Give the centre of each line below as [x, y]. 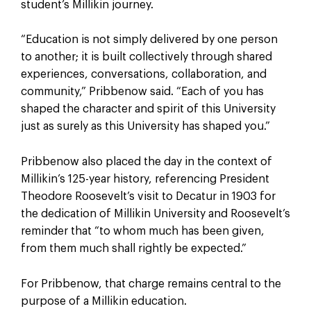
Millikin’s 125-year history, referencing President [145, 179]
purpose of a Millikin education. [103, 301]
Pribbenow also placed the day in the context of [146, 162]
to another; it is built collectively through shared [146, 57]
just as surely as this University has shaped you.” [145, 127]
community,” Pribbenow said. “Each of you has [142, 92]
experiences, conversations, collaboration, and [143, 75]
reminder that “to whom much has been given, [142, 232]
